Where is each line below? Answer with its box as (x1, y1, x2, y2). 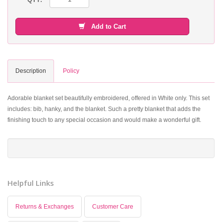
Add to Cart (85, 22, 126, 30)
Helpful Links (7, 177, 54, 188)
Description (15, 67, 46, 74)
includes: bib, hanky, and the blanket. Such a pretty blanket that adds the (7, 105, 201, 112)
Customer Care (92, 203, 133, 210)
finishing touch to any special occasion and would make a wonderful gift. (7, 116, 201, 123)
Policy (63, 67, 79, 74)
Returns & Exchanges (15, 203, 74, 210)
